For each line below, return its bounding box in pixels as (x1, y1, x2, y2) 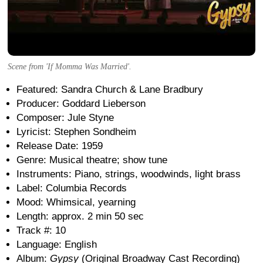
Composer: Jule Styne (16, 112, 114, 123)
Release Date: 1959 (16, 140, 103, 151)
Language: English (16, 238, 97, 250)
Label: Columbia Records (16, 182, 127, 194)
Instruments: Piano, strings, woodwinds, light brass (16, 168, 241, 180)
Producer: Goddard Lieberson (16, 97, 146, 109)
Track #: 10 (16, 224, 66, 236)
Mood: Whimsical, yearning (16, 196, 136, 208)
